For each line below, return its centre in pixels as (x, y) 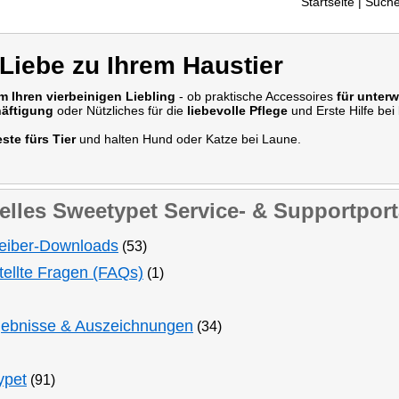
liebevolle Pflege (237, 110)
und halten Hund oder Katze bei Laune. (188, 138)
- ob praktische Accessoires (256, 96)
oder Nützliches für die (120, 110)
